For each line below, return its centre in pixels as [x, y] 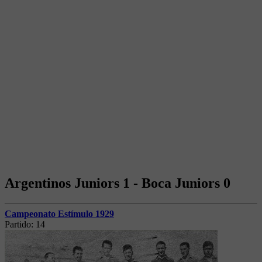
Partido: [20, 224]
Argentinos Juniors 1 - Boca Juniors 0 [118, 183]
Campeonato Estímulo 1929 [59, 213]
